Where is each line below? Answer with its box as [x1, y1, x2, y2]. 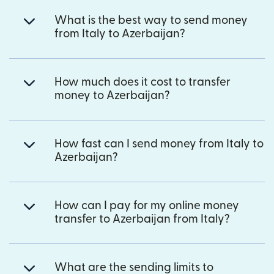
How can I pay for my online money [54, 199, 239, 212]
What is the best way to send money [54, 14, 248, 26]
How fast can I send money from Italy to [54, 138, 264, 150]
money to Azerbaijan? [54, 89, 170, 102]
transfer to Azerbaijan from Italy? [54, 213, 230, 225]
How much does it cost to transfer [54, 76, 231, 88]
